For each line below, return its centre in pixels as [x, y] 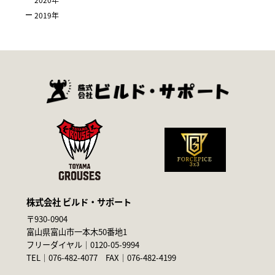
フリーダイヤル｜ [59, 245]
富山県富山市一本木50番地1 [77, 232]
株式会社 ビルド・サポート [79, 202]
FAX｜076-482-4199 [137, 258]
